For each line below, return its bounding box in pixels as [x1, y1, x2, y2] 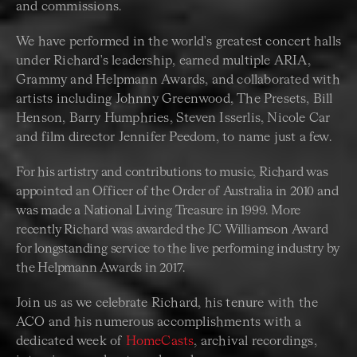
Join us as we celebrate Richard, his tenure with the [16, 297, 319, 311]
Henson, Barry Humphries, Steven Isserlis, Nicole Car [16, 112, 331, 126]
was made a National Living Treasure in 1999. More [16, 205, 301, 218]
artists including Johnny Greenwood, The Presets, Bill [16, 93, 333, 107]
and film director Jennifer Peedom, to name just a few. [16, 131, 339, 145]
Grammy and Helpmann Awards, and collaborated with [16, 74, 340, 88]
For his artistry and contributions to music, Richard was [16, 167, 328, 180]
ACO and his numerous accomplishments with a [16, 316, 302, 330]
